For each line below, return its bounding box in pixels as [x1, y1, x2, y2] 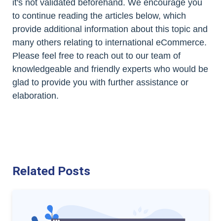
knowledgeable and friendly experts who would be [12, 64, 208, 74]
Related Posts [12, 164, 90, 179]
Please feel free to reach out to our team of [12, 51, 181, 61]
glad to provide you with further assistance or [12, 77, 188, 88]
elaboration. [12, 91, 59, 101]
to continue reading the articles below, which [12, 11, 186, 21]
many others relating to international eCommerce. [12, 37, 207, 48]
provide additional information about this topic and [12, 24, 208, 35]
